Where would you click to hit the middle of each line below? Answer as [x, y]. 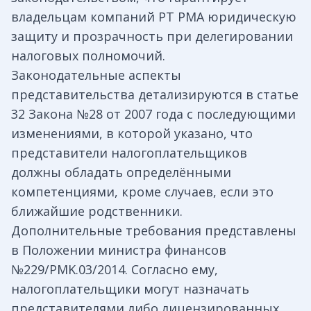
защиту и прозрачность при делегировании [152, 36]
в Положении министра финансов [119, 250]
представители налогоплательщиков [129, 153]
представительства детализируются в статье [155, 95]
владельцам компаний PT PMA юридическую [154, 17]
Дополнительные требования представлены [154, 231]
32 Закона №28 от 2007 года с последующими [153, 114]
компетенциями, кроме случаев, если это [142, 192]
